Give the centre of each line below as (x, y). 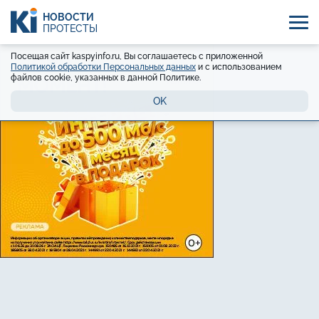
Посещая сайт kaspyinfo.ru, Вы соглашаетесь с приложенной (137, 56)
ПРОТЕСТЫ (70, 28)
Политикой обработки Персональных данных (103, 67)
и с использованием (239, 67)
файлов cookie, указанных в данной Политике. (106, 78)
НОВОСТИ (68, 17)
